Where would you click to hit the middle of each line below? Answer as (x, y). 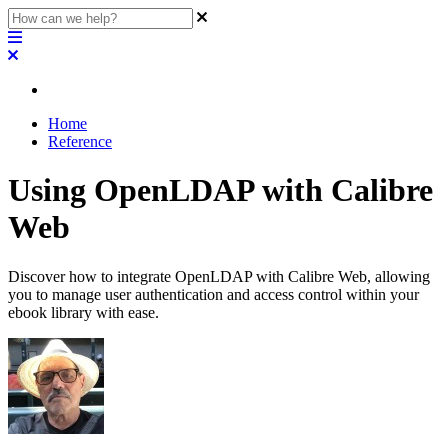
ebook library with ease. (83, 312)
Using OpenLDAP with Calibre (220, 190)
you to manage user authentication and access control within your (213, 294)
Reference (80, 141)
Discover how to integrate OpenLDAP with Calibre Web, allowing (219, 276)
